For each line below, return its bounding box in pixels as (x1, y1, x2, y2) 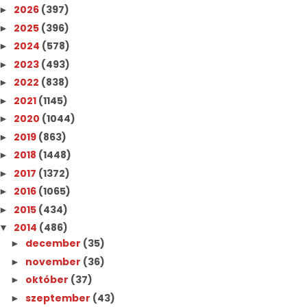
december (25, 236, 84, 250)
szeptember (25, 291, 93, 305)
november (25, 254, 84, 269)
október (25, 273, 71, 286)
